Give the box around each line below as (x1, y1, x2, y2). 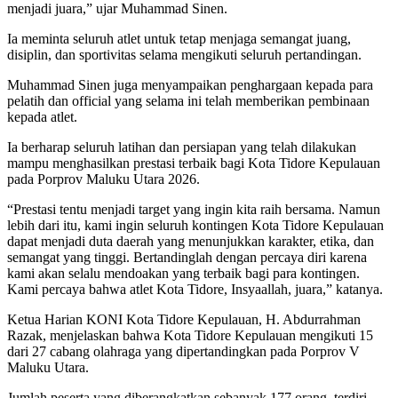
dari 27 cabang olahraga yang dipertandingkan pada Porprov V (7, 344, 360, 360)
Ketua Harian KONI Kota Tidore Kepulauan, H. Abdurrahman (7, 312, 361, 328)
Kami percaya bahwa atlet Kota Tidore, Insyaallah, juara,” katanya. (7, 282, 383, 298)
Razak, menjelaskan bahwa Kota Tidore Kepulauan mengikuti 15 (7, 328, 373, 344)
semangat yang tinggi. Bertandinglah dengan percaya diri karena (7, 250, 367, 266)
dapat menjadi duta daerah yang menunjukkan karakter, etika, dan (7, 234, 374, 250)
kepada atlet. (7, 109, 77, 125)
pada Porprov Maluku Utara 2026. (7, 171, 200, 187)
